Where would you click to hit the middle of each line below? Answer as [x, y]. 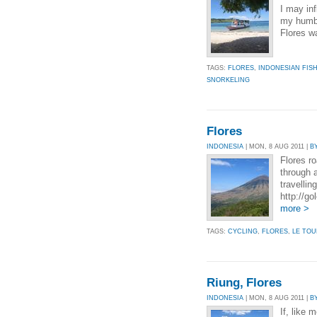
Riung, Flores [244, 283]
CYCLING [243, 231]
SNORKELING [228, 80]
